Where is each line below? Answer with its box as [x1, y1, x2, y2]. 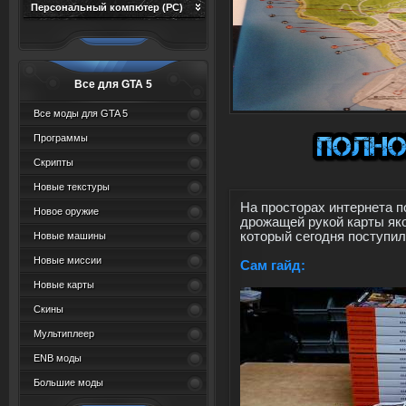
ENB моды [34, 353, 82, 363]
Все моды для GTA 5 [34, 108, 128, 119]
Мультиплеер [34, 328, 94, 339]
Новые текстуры [34, 181, 110, 192]
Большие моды [34, 377, 103, 388]
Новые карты [34, 279, 94, 290]
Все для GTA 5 [74, 78, 152, 91]
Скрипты [34, 157, 73, 168]
